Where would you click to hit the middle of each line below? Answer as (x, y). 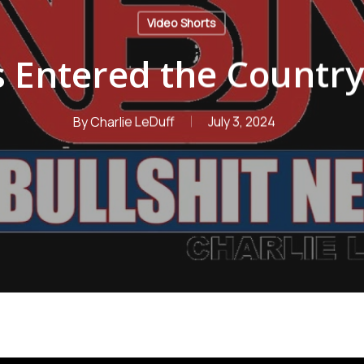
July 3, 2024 (241, 121)
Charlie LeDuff (132, 121)
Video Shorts (182, 23)
